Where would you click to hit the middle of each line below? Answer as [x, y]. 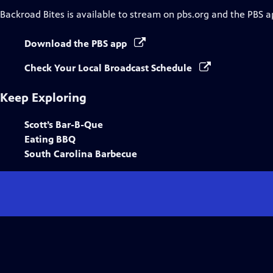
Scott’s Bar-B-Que [64, 125]
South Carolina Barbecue [81, 154]
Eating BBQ [50, 139]
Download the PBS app [77, 44]
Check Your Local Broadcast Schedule [109, 68]
